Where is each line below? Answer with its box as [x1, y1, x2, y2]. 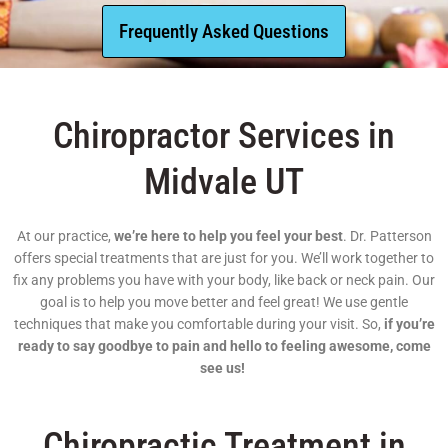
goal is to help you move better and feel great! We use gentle [40, 293, 408, 310]
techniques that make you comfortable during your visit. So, [13, 315, 384, 332]
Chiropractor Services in [53, 114, 395, 157]
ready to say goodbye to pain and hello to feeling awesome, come [17, 337, 431, 354]
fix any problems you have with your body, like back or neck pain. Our [13, 271, 435, 288]
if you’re [383, 315, 435, 332]
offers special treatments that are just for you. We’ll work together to [14, 249, 434, 266]
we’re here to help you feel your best [113, 227, 343, 244]
